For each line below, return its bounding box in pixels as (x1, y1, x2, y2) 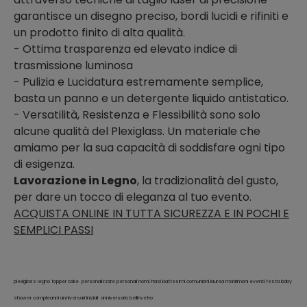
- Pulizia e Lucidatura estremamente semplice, (14, 73, 263, 90)
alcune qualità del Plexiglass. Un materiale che (14, 123, 260, 139)
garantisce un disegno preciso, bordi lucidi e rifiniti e (14, 8, 288, 24)
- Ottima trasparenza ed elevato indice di (14, 40, 237, 57)
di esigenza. (14, 156, 75, 172)
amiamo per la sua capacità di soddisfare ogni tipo (14, 139, 285, 156)
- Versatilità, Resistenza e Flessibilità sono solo (14, 106, 260, 123)
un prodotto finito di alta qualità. (14, 24, 185, 40)
